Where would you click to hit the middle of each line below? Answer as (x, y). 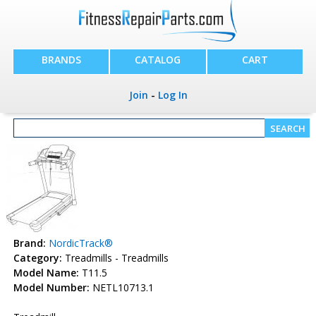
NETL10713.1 (121, 287)
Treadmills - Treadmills (115, 258)
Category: (37, 258)
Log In (172, 95)
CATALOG (158, 60)
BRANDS (61, 60)
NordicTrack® (80, 243)
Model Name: (46, 273)
